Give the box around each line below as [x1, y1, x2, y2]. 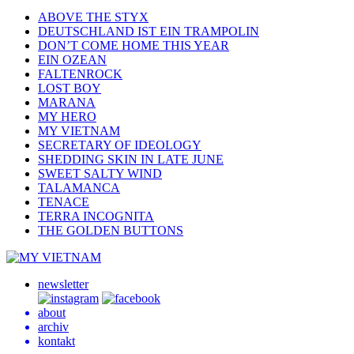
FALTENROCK [38, 67, 122, 81]
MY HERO [38, 110, 96, 124]
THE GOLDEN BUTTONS [38, 224, 183, 238]
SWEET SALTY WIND [38, 167, 162, 181]
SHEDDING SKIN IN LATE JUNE [38, 153, 224, 167]
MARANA [38, 96, 96, 110]
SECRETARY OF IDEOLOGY [38, 138, 201, 153]
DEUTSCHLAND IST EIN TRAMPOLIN [38, 24, 259, 39]
